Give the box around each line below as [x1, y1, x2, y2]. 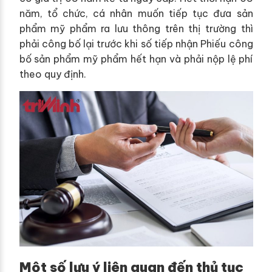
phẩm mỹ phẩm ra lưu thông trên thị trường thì [19, 22, 253, 35]
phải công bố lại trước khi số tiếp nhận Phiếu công [19, 37, 253, 50]
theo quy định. [19, 67, 86, 80]
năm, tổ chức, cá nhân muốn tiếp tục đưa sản [19, 7, 253, 19]
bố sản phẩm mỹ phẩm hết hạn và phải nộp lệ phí [19, 52, 253, 65]
